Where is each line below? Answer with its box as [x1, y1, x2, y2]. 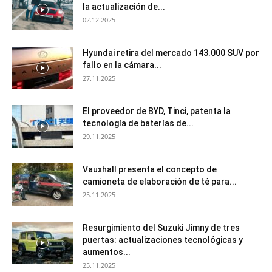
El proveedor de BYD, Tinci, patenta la [83, 106, 231, 116]
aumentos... [83, 246, 131, 257]
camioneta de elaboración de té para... [83, 176, 237, 186]
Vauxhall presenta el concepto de [83, 164, 217, 174]
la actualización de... [83, 1, 165, 12]
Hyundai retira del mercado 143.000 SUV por [83, 47, 259, 58]
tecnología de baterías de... [83, 118, 194, 128]
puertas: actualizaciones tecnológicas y [83, 234, 243, 245]
